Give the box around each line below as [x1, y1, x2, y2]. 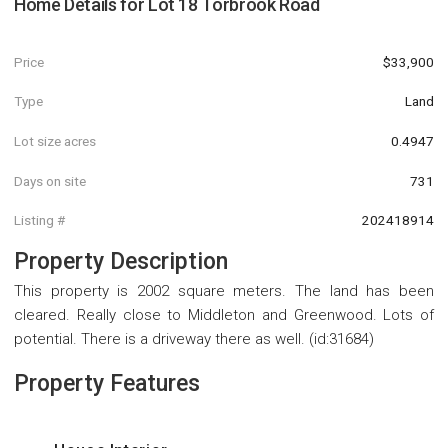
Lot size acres [14, 132, 96, 149]
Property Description [14, 247, 228, 275]
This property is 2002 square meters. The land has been [14, 281, 434, 300]
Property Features [14, 369, 200, 397]
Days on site [14, 172, 86, 189]
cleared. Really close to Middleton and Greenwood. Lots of [14, 305, 434, 324]
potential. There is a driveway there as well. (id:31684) [14, 329, 374, 348]
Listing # [14, 212, 65, 229]
